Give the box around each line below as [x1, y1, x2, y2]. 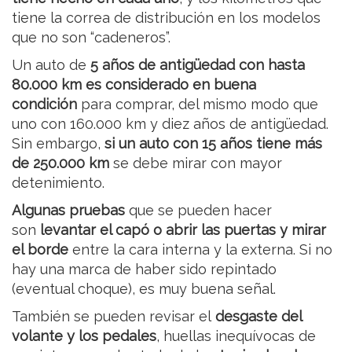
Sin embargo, [12, 135, 104, 152]
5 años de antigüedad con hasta [90, 57, 305, 74]
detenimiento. [12, 174, 104, 192]
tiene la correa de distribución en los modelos [12, 9, 321, 27]
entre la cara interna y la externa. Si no [68, 241, 332, 258]
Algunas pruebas [12, 202, 125, 219]
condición [12, 96, 77, 113]
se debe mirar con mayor [109, 155, 282, 172]
